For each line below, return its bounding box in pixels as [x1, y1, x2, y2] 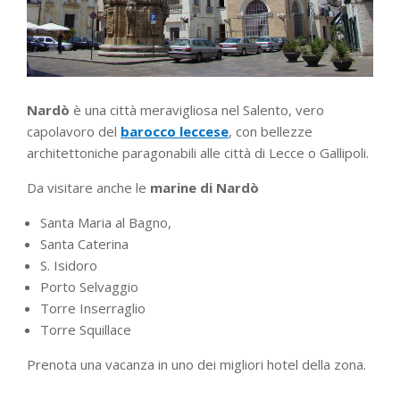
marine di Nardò [150, 179, 259, 196]
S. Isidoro [40, 256, 97, 274]
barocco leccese [121, 122, 229, 140]
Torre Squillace [40, 321, 131, 338]
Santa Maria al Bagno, [40, 213, 171, 231]
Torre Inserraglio [40, 299, 146, 317]
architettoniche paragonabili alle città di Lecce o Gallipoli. [27, 144, 369, 162]
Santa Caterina [40, 235, 129, 253]
